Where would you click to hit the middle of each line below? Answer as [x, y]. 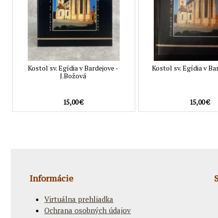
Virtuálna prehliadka [79, 199]
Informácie [52, 178]
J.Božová [73, 76]
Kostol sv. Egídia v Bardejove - [73, 68]
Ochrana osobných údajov [88, 210]
